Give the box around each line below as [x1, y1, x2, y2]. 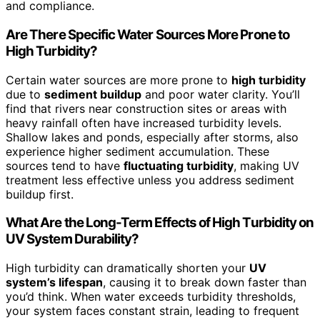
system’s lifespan [6, 275, 103, 290]
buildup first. [6, 186, 74, 201]
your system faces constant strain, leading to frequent [6, 304, 299, 319]
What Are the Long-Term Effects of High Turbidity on [6, 214, 314, 231]
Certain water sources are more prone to [6, 72, 231, 87]
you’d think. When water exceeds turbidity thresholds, [6, 289, 296, 304]
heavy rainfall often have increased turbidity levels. [6, 115, 281, 130]
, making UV [234, 158, 299, 173]
